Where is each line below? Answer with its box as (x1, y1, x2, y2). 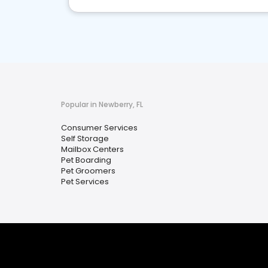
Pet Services (61, 176, 109, 187)
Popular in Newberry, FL (61, 99, 143, 109)
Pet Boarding (61, 154, 111, 166)
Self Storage (61, 133, 109, 144)
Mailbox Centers (61, 144, 124, 155)
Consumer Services (61, 122, 138, 133)
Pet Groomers (61, 165, 115, 176)
